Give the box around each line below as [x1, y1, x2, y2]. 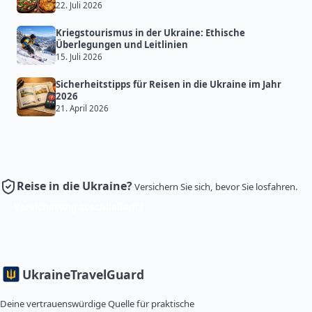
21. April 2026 [56, 103, 109, 114]
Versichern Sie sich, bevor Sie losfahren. [134, 180, 298, 194]
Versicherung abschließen [14, 200, 135, 213]
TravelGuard [70, 266, 144, 283]
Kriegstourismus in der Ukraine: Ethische [56, 26, 245, 40]
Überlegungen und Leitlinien [56, 38, 188, 52]
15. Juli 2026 [56, 52, 102, 63]
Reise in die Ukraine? [17, 178, 132, 194]
